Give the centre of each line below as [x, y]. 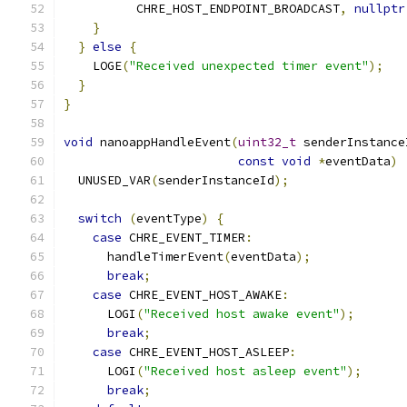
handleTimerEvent [144, 257]
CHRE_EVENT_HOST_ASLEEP [205, 352]
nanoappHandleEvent [162, 142]
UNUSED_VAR [107, 180]
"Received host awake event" [242, 314]
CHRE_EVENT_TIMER [184, 238]
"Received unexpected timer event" [249, 66]
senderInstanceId [216, 180]
